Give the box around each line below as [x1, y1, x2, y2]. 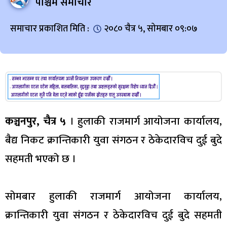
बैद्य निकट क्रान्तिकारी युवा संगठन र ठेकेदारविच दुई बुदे [5, 131, 222, 149]
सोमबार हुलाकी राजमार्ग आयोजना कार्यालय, [5, 187, 222, 205]
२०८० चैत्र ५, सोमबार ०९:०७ [104, 21, 198, 36]
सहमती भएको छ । [5, 149, 76, 168]
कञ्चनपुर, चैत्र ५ [5, 112, 66, 130]
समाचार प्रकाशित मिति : [10, 21, 89, 36]
